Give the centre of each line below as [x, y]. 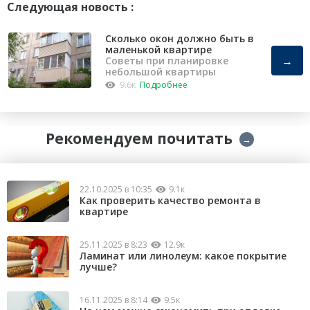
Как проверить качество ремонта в [170, 201]
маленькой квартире [158, 49]
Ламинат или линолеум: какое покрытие [183, 256]
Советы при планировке [167, 60]
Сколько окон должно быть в [180, 38]
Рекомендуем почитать [139, 138]
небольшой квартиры [161, 71]
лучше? [98, 267]
